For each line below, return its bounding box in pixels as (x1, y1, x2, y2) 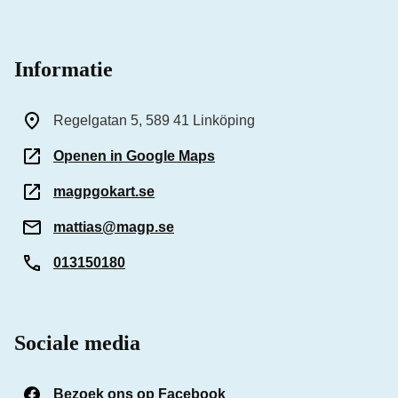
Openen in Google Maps (53, 148, 215, 163)
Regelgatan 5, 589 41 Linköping (53, 113, 255, 128)
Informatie (14, 58, 113, 81)
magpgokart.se (53, 184, 155, 199)
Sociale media (14, 331, 140, 354)
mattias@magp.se (53, 219, 174, 235)
